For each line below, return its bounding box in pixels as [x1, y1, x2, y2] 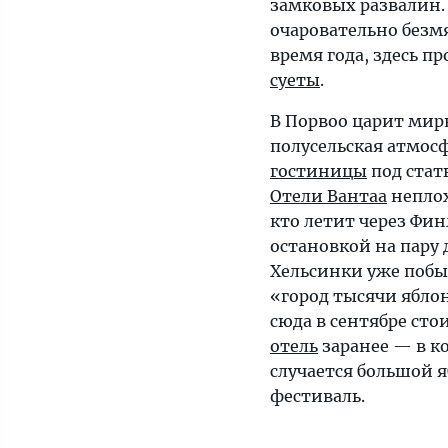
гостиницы [270, 161, 367, 182]
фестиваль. [270, 386, 365, 407]
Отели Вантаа [270, 186, 387, 207]
